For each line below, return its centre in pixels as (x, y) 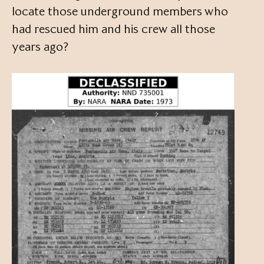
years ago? (40, 46)
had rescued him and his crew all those (113, 29)
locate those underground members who (120, 11)
